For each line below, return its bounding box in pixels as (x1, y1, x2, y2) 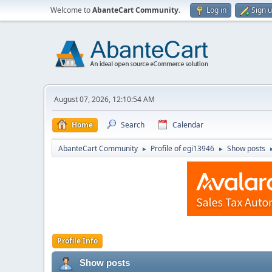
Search (121, 120, 144, 130)
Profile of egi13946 (151, 143, 214, 154)
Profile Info (57, 236, 98, 246)
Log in (206, 5, 226, 15)
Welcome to (50, 5, 92, 15)
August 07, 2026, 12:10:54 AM (54, 94, 155, 104)
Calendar (172, 120, 203, 130)
